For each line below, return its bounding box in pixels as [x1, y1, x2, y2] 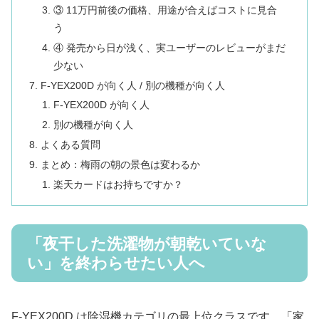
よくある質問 [41, 139, 101, 151]
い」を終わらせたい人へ [27, 253, 205, 272]
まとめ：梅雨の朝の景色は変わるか [41, 159, 201, 171]
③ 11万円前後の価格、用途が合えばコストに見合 [53, 4, 277, 16]
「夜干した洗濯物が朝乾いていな [27, 234, 267, 253]
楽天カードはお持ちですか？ [53, 178, 183, 190]
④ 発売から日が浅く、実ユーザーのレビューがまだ [53, 41, 286, 53]
